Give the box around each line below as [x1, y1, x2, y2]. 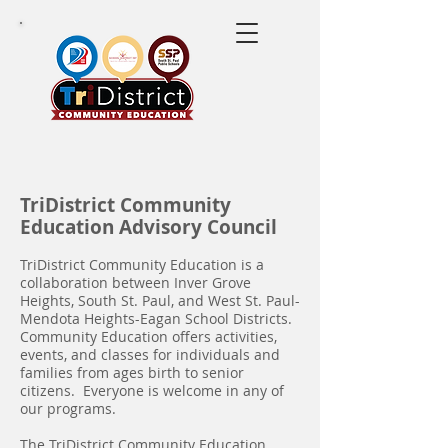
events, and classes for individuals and [20, 345, 280, 364]
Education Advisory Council [20, 214, 277, 240]
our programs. [20, 399, 116, 418]
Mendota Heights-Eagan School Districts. [20, 309, 292, 328]
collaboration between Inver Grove [20, 273, 251, 292]
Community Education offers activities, [20, 327, 277, 346]
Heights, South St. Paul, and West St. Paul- [20, 291, 300, 310]
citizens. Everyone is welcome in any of [20, 381, 284, 400]
